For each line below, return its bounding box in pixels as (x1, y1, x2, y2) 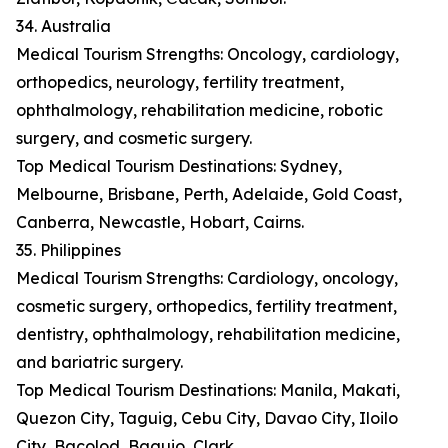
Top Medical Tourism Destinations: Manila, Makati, (16, 380, 400, 401)
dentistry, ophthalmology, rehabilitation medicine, (16, 324, 400, 345)
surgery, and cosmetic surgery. (16, 128, 252, 149)
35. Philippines (16, 240, 121, 261)
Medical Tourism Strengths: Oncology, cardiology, (16, 44, 399, 65)
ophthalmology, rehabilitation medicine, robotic (16, 100, 383, 121)
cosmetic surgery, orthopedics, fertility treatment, (16, 296, 397, 317)
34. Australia (16, 16, 111, 37)
